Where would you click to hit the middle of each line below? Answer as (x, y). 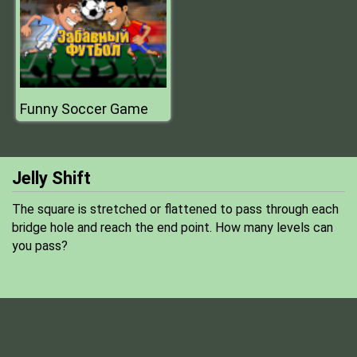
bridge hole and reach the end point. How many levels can (173, 228)
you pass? (40, 246)
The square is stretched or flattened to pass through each (175, 209)
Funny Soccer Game (84, 109)
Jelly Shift (51, 178)
